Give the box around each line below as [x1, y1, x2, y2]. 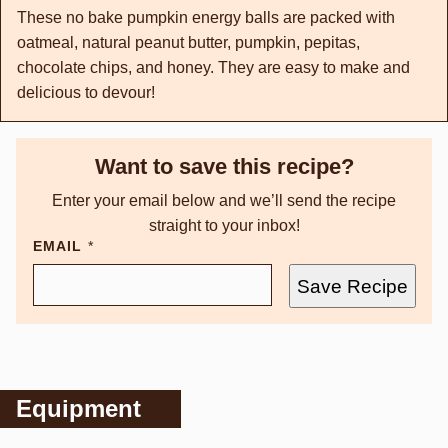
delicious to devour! [17, 84, 155, 101]
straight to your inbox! [148, 217, 300, 234]
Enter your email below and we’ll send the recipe [52, 192, 396, 209]
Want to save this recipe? [94, 154, 354, 179]
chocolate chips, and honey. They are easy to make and [17, 59, 410, 76]
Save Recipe [297, 275, 408, 297]
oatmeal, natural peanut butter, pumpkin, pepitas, [17, 34, 360, 51]
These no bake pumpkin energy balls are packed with [17, 9, 395, 26]
